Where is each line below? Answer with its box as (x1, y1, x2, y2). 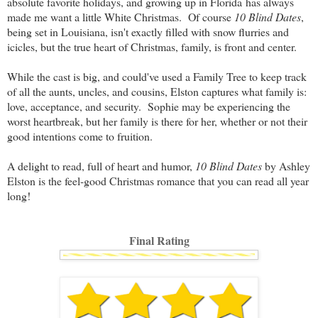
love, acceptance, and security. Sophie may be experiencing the (7, 98, 290, 114)
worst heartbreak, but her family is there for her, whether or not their (7, 113, 307, 128)
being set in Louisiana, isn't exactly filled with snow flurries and (7, 23, 289, 39)
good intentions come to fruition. (7, 128, 153, 143)
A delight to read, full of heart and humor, (7, 158, 195, 173)
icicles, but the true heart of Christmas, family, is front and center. (7, 38, 297, 54)
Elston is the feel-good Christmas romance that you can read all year (7, 172, 309, 188)
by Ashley (262, 158, 310, 173)
